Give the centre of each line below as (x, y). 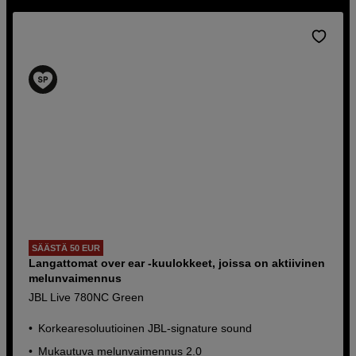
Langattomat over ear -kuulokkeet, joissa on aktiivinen (177, 263)
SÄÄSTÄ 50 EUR (66, 248)
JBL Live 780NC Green (87, 297)
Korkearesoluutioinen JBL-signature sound (145, 328)
